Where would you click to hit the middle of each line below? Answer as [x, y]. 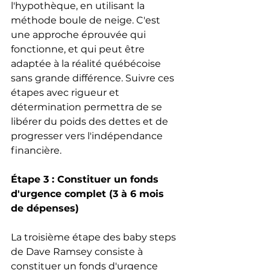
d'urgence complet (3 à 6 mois [89, 194]
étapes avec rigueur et [66, 93]
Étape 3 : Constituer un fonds [86, 180]
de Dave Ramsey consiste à [78, 252]
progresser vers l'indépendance [88, 136]
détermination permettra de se [88, 107]
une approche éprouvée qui [80, 35]
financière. [36, 151]
